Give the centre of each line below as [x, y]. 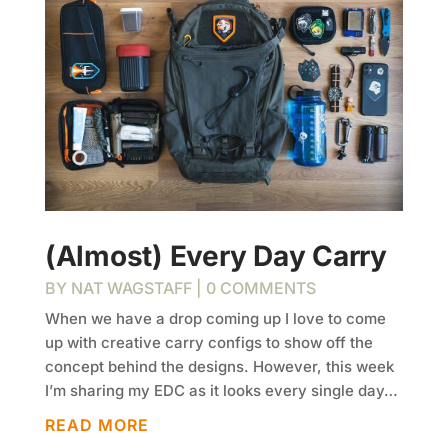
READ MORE [96, 425]
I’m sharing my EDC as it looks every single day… [221, 391]
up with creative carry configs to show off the [208, 343]
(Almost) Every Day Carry [215, 256]
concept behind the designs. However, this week [219, 367]
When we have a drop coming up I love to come [215, 319]
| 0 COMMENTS [253, 288]
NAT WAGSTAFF [131, 288]
